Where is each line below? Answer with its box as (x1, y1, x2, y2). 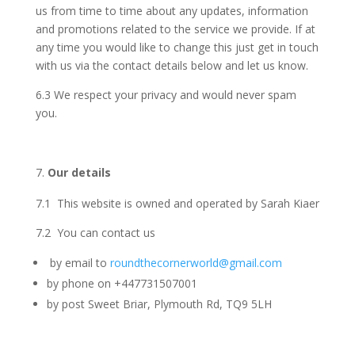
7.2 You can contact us (35, 225, 155, 240)
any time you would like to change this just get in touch (35, 40, 319, 55)
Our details (47, 165, 111, 180)
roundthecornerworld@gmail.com (109, 255, 282, 270)
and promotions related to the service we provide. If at (35, 21, 315, 36)
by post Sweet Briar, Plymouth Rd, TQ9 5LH (46, 296, 272, 311)
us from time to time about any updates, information (35, 3, 308, 18)
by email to (49, 255, 110, 270)
